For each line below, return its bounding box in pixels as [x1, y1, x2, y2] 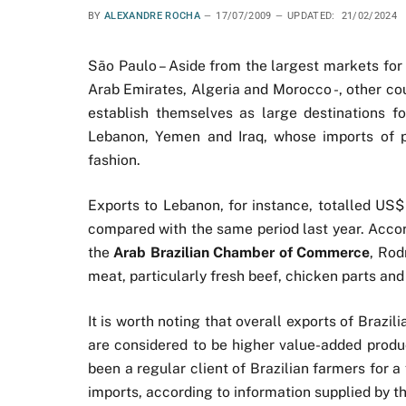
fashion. [88, 151, 140, 169]
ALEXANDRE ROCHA [104, 10, 200, 22]
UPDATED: [286, 10, 335, 22]
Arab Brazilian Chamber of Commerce [113, 244, 371, 262]
